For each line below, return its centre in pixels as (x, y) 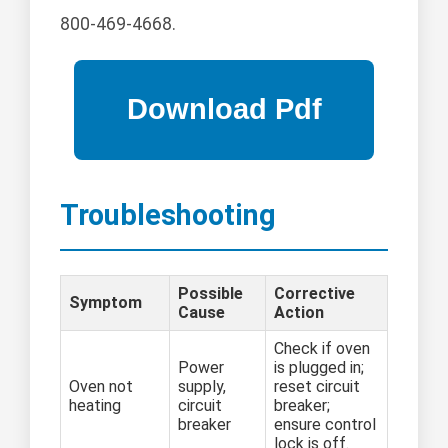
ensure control (325, 424)
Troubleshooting (168, 214)
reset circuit (317, 386)
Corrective (314, 293)
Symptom (105, 302)
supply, (202, 386)
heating (95, 405)
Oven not (101, 386)
